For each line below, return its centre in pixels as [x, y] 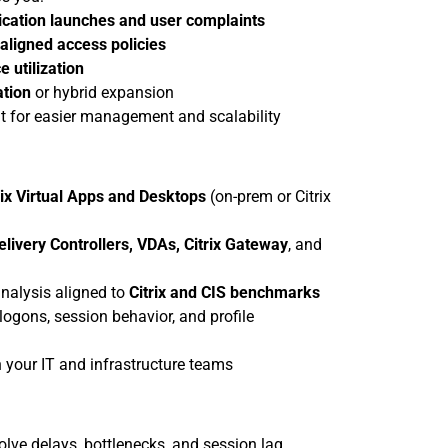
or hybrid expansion [102, 92]
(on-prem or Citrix [268, 196]
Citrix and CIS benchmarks [224, 292]
